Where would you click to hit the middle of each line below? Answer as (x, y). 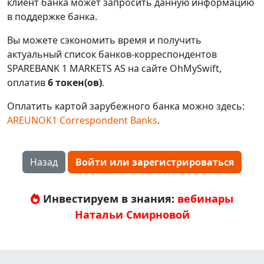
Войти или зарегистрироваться (155, 162)
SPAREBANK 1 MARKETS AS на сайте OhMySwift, (114, 68)
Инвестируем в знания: (109, 199)
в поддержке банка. (52, 16)
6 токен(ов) (75, 82)
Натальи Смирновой (132, 214)
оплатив (27, 82)
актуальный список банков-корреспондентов (112, 54)
